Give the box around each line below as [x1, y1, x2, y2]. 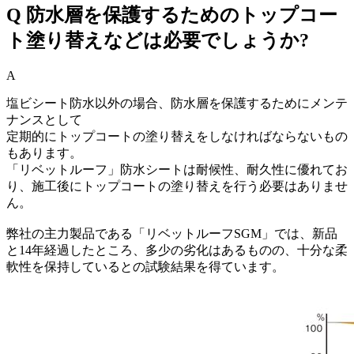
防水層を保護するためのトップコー [26, 5, 337, 25]
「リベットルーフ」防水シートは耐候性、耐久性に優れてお [6, 162, 348, 176]
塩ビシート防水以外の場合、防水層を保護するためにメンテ [6, 96, 348, 110]
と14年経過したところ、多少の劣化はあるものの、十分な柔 [6, 243, 348, 257]
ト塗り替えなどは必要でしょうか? [6, 30, 309, 51]
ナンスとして [6, 112, 82, 126]
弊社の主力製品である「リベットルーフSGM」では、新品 [6, 226, 337, 240]
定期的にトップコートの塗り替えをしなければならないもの [6, 129, 348, 143]
